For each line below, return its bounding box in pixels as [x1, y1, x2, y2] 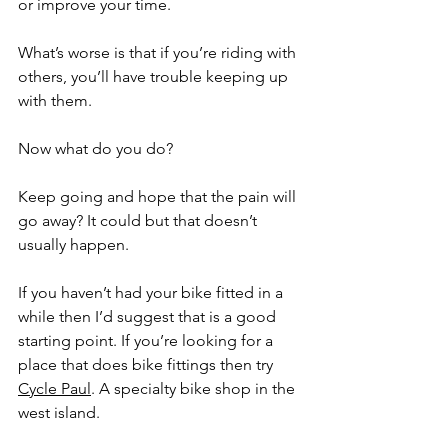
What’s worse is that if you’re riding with [18, 43, 300, 62]
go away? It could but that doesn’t [18, 211, 261, 230]
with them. [18, 91, 96, 110]
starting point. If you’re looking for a [18, 331, 277, 350]
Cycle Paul [18, 379, 91, 398]
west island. [18, 403, 104, 422]
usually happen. [18, 235, 129, 254]
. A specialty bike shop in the [91, 379, 299, 398]
